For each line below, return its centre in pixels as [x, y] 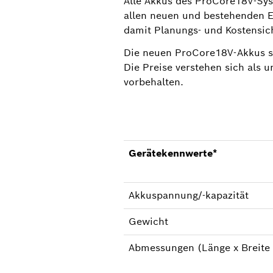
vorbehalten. [153, 82]
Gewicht [148, 221]
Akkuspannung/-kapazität [188, 195]
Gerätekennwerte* [172, 153]
